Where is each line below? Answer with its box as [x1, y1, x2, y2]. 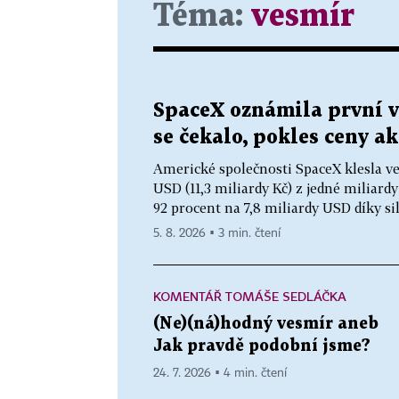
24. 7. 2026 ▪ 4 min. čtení [153, 366, 287, 379]
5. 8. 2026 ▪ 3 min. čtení [153, 226, 281, 240]
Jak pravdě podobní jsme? [153, 338, 370, 354]
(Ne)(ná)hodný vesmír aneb [153, 315, 379, 331]
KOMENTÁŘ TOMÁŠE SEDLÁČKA [153, 288, 346, 304]
